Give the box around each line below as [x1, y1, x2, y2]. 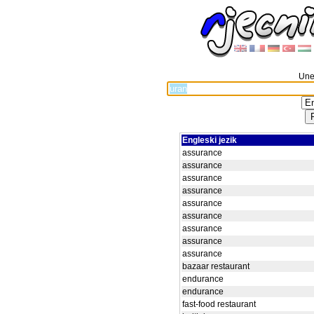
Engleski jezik [182, 135, 237, 145]
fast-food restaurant [182, 299, 256, 309]
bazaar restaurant [182, 261, 250, 271]
